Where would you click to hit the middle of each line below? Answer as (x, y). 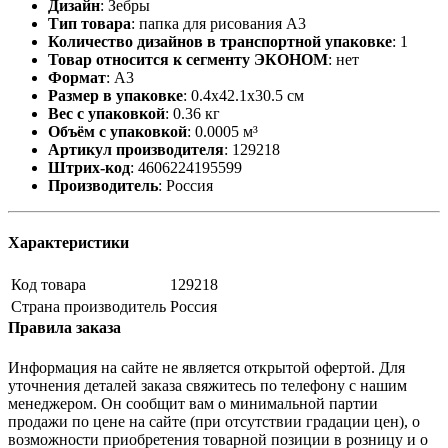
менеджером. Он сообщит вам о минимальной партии (193, 403)
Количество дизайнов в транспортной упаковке (220, 41)
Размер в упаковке (115, 95)
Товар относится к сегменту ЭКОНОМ (188, 59)
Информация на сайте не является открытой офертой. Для (206, 367)
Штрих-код (89, 167)
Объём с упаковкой (117, 131)
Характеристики (68, 242)
